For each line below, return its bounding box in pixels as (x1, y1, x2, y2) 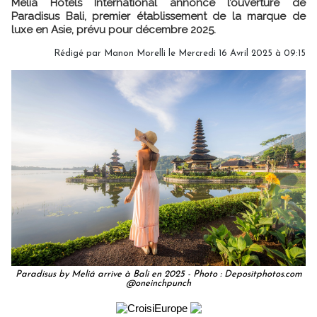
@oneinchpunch (126, 278, 191, 288)
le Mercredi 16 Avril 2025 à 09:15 (166, 48, 306, 58)
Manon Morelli (104, 48, 166, 58)
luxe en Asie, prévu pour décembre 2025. (11, 23, 216, 36)
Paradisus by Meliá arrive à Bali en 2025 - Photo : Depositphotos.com (15, 269, 302, 279)
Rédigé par (54, 48, 104, 58)
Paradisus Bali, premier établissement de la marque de (11, 9, 306, 23)
